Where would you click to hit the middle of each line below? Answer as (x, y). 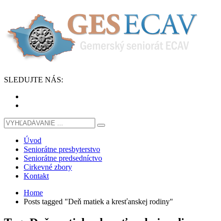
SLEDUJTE (24, 80)
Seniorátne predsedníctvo (63, 158)
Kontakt (36, 176)
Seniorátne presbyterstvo (62, 149)
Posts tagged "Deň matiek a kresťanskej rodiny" (98, 202)
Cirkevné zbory (48, 167)
